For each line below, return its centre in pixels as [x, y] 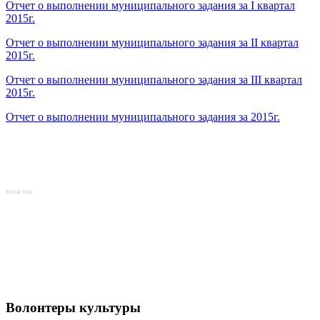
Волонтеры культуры [73, 308]
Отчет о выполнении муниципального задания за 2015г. [143, 117]
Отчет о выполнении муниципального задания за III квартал [154, 80]
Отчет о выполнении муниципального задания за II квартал [152, 43]
